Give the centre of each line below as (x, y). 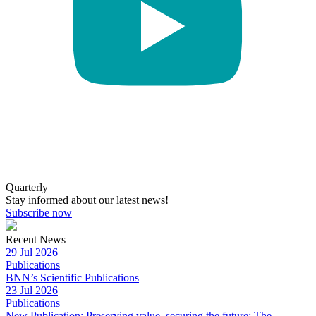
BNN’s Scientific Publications (72, 278)
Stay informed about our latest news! (87, 200)
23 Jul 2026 (32, 291)
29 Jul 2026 (32, 253)
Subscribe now (39, 213)
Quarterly (27, 188)
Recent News (36, 240)
